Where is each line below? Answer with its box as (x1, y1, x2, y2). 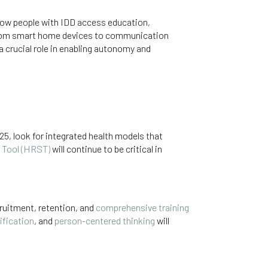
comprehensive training (96, 202, 189, 214)
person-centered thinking (54, 215, 155, 227)
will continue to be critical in (50, 143, 162, 155)
